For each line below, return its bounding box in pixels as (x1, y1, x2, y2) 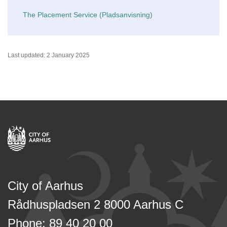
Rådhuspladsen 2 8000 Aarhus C (8, 198, 183, 211)
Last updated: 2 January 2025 (8, 52, 90, 59)
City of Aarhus (8, 179, 83, 193)
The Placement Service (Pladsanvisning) (23, 11, 153, 19)
